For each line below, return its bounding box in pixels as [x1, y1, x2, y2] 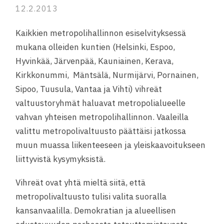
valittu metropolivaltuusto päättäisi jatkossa [15, 125, 188, 137]
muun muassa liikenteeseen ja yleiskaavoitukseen [15, 139, 206, 151]
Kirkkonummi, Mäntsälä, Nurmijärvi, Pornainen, [15, 69, 199, 81]
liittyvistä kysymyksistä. [15, 153, 106, 165]
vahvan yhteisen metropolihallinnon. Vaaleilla [15, 111, 189, 123]
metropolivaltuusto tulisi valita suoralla [15, 191, 167, 202]
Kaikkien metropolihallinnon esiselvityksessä [15, 27, 186, 39]
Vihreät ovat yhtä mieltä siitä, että [15, 177, 146, 188]
